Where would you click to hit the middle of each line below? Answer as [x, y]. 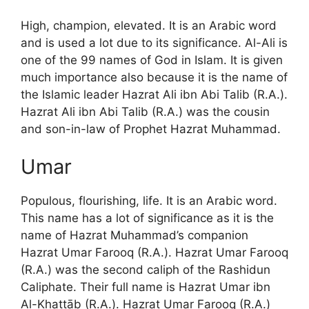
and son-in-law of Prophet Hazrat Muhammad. [151, 129]
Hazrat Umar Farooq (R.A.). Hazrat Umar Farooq [154, 253]
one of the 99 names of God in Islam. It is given [152, 60]
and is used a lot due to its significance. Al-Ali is [154, 42]
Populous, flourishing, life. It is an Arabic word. [149, 201]
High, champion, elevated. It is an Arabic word [149, 25]
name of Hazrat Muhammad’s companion [134, 236]
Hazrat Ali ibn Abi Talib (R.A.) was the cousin [145, 111]
